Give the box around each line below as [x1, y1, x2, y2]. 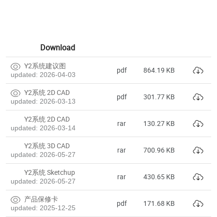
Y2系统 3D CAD [23, 140, 70, 150]
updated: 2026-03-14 [11, 124, 76, 132]
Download [40, 42, 75, 53]
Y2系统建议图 [23, 61, 66, 70]
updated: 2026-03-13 [11, 97, 76, 105]
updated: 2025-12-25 [11, 203, 76, 212]
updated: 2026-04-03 [11, 70, 76, 78]
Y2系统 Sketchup [23, 167, 75, 177]
